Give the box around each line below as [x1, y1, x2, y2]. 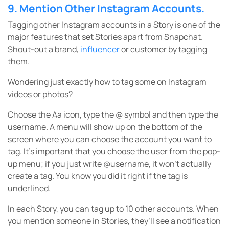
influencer [80, 43, 120, 55]
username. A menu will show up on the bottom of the [8, 121, 202, 132]
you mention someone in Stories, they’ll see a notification [8, 215, 221, 226]
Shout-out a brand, [8, 43, 80, 55]
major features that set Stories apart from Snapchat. [8, 31, 203, 42]
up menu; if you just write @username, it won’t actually [8, 158, 211, 169]
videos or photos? [8, 88, 73, 100]
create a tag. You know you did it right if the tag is [8, 170, 188, 181]
